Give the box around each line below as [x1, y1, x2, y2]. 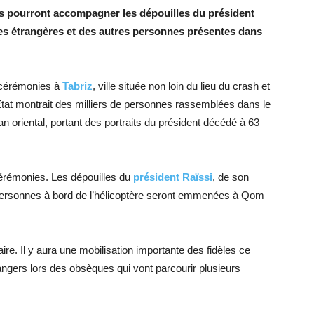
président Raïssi [133, 171, 212, 183]
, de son [212, 171, 249, 183]
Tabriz [62, 80, 93, 92]
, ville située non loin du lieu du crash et [93, 80, 270, 92]
